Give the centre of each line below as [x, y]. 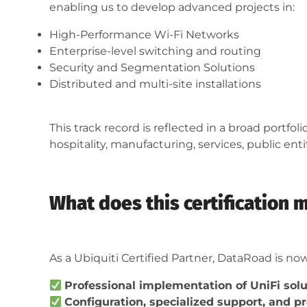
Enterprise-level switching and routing [155, 51]
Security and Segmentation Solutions [152, 68]
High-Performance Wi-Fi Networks [144, 35]
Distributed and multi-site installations [155, 84]
